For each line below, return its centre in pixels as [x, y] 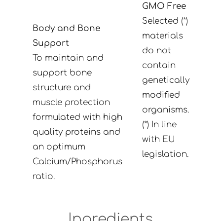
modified [161, 95]
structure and [61, 88]
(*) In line [159, 125]
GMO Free [164, 6]
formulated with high [77, 117]
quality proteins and [76, 132]
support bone [62, 73]
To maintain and [68, 58]
